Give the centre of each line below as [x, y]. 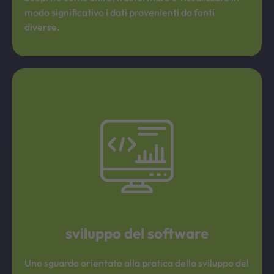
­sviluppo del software [137, 233]
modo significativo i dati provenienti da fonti [120, 12]
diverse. [42, 27]
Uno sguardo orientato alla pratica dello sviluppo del [137, 263]
